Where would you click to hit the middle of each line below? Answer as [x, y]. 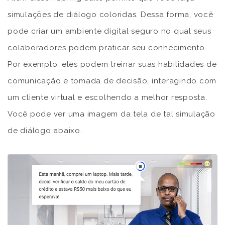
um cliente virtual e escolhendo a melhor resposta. [107, 97]
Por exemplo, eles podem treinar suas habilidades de [112, 64]
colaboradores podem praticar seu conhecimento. [107, 47]
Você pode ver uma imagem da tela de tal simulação [111, 114]
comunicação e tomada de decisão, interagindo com [112, 81]
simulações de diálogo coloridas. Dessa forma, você [110, 14]
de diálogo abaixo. [45, 130]
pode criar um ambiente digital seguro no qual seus [109, 31]
